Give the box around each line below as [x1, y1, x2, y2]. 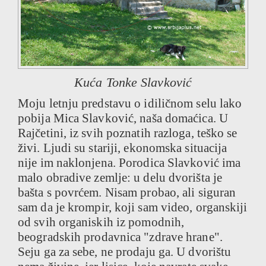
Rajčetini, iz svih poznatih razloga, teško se [18, 126, 237, 141]
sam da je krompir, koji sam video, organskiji [18, 200, 248, 215]
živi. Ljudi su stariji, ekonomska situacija [18, 141, 227, 156]
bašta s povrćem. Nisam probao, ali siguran [18, 185, 236, 200]
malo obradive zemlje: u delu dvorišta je [18, 170, 223, 185]
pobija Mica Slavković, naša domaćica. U [18, 111, 228, 126]
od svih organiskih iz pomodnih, [18, 215, 185, 230]
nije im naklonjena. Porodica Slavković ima [18, 156, 241, 170]
